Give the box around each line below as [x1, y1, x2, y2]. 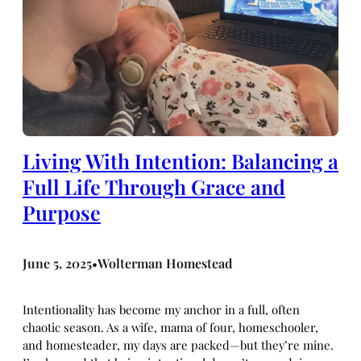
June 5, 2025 [23, 254, 92, 272]
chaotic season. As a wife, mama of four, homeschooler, [23, 318, 318, 335]
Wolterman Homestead [98, 254, 232, 272]
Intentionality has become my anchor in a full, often [23, 301, 300, 317]
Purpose [23, 199, 101, 226]
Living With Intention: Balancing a [23, 147, 338, 174]
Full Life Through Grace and [23, 173, 285, 200]
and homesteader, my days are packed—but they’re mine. [23, 336, 334, 353]
